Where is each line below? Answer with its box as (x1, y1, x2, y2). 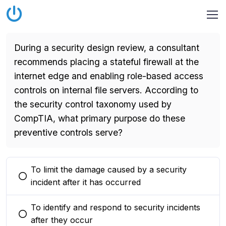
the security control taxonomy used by (14, 99, 172, 109)
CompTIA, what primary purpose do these (14, 113, 185, 124)
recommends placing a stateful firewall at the (14, 56, 199, 67)
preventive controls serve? (14, 127, 123, 138)
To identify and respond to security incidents (31, 202, 200, 212)
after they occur (31, 215, 93, 225)
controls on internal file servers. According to (14, 85, 198, 95)
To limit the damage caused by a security (31, 164, 187, 175)
